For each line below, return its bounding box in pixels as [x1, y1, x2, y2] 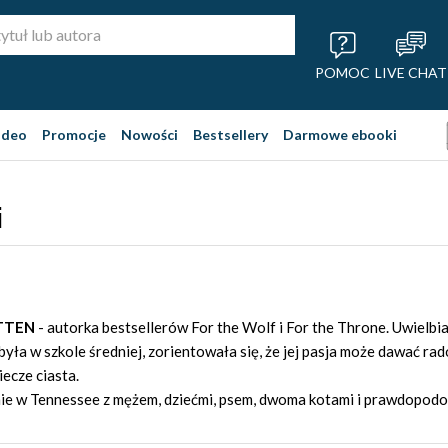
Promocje [42, 126, 106, 143]
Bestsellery [193, 126, 268, 143]
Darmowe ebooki [283, 126, 397, 143]
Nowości [121, 126, 178, 143]
